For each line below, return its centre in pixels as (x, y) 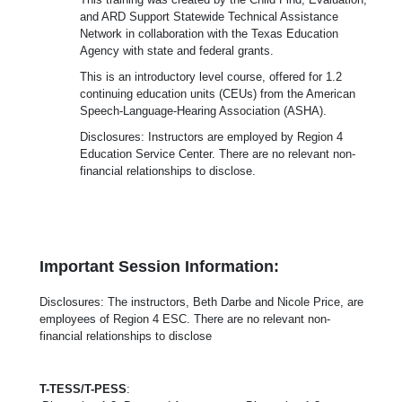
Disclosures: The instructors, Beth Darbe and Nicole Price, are (201, 301)
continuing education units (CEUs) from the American (218, 93)
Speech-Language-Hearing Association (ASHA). (203, 110)
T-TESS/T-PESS (83, 389)
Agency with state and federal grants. (177, 50)
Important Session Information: (159, 266)
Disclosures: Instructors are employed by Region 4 (211, 136)
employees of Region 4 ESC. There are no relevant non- (185, 319)
